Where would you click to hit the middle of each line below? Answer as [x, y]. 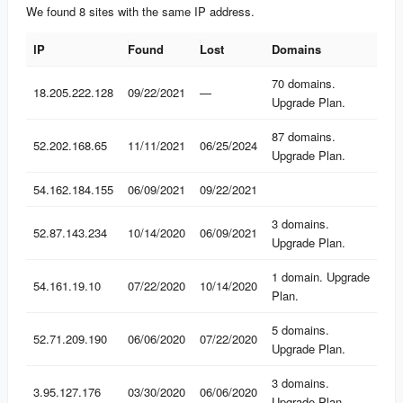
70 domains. [304, 83]
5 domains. [300, 329]
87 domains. [304, 136]
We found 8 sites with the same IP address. [140, 11]
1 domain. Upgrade [321, 276]
